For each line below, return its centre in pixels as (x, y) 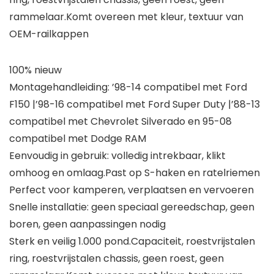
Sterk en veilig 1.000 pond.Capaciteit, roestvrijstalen (132, 242)
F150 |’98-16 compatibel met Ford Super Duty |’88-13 (135, 105)
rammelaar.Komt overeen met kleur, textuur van (126, 17)
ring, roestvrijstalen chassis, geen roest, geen (117, 259)
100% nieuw (35, 70)
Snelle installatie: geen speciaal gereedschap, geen (132, 207)
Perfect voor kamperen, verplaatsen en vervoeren (131, 190)
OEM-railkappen (49, 34)
